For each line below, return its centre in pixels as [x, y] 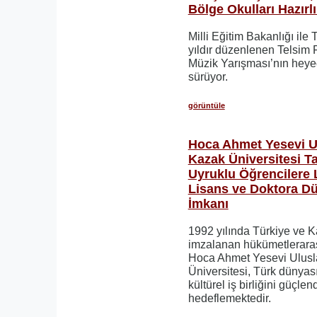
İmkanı [208, 203]
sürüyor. [209, 76]
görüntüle [206, 105]
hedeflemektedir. [229, 298]
